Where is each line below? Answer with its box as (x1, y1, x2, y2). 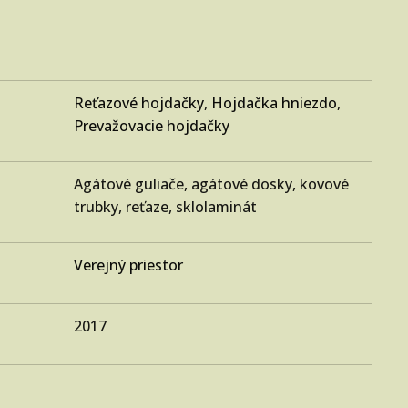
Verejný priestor (74, 254, 184, 275)
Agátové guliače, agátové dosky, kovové (74, 173, 350, 194)
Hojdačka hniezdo (211, 92, 338, 113)
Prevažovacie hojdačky (74, 115, 230, 136)
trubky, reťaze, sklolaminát (74, 196, 258, 217)
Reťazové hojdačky (74, 92, 205, 113)
